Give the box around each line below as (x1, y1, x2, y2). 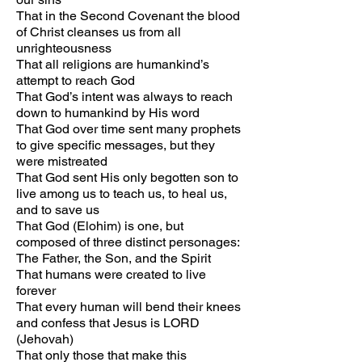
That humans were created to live (16, 267, 206, 282)
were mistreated (16, 154, 107, 169)
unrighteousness (16, 40, 112, 56)
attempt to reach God (16, 73, 135, 88)
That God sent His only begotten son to (16, 170, 238, 185)
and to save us (16, 202, 99, 217)
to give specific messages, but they (16, 137, 215, 153)
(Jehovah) (16, 331, 74, 347)
